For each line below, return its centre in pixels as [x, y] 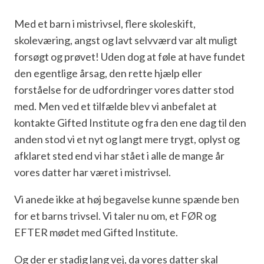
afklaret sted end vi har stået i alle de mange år [119, 155]
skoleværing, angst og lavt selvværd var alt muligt [126, 40]
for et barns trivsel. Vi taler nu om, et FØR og [115, 215]
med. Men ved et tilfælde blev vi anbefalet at [115, 106]
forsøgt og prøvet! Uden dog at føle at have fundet [130, 56]
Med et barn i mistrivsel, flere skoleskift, [105, 23]
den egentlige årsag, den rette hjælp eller [108, 73]
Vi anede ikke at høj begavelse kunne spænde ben [127, 199]
